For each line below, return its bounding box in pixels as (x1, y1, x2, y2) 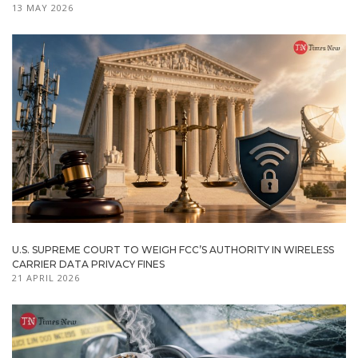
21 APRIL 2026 (12, 271, 80, 284)
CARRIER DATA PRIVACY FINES (12, 257, 165, 270)
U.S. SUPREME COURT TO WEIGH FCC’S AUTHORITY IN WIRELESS (12, 243, 334, 256)
